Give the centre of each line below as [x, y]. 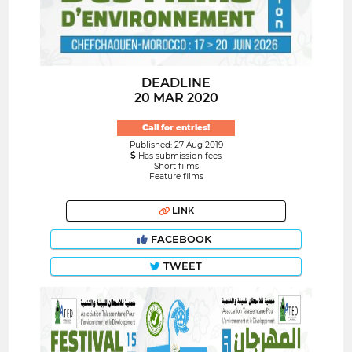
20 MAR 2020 [176, 97]
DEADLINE [176, 82]
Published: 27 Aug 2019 [176, 145]
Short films [176, 167]
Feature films [176, 177]
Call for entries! [176, 128]
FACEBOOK [181, 240]
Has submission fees [179, 156]
